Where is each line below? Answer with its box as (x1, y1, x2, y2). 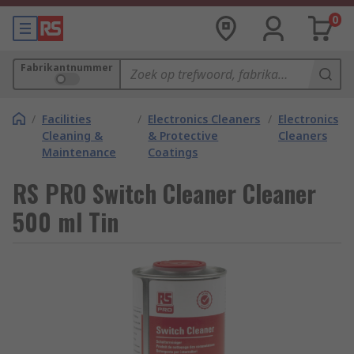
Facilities (42, 111, 91, 126)
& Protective (148, 128, 219, 143)
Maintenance (42, 145, 116, 160)
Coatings (148, 145, 198, 160)
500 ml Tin (13, 204, 119, 239)
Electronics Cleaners (148, 111, 261, 126)
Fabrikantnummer (21, 61, 113, 74)
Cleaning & (42, 128, 103, 143)
